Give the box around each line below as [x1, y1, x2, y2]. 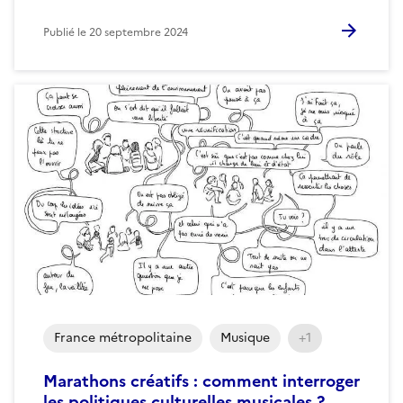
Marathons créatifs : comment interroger [43, 368, 360, 393]
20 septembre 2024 [89, 23, 188, 40]
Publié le [43, 23, 89, 40]
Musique [220, 327, 270, 347]
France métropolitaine [54, 327, 192, 347]
